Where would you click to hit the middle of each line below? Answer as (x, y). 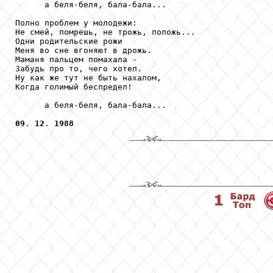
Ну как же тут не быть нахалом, (88, 77)
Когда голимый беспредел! (74, 87)
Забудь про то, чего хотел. (79, 68)
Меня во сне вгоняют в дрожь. (83, 50)
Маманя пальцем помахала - (76, 59)
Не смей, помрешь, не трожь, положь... (105, 32)
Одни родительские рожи (69, 41)
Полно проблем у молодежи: (76, 23)
